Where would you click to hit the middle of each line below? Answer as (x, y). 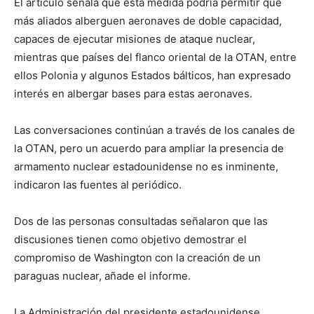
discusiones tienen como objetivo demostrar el (130, 239)
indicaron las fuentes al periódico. (98, 184)
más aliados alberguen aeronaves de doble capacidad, (148, 20)
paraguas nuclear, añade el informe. (102, 275)
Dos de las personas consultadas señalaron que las (141, 221)
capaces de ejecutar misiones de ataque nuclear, (135, 39)
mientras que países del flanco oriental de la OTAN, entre (155, 57)
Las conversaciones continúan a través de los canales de (155, 130)
